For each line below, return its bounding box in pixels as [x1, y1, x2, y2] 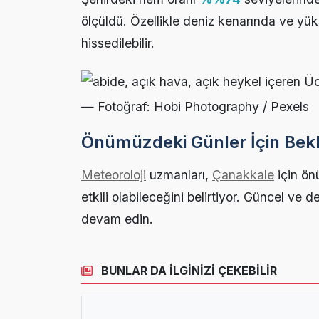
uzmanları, [146, 167, 212, 183]
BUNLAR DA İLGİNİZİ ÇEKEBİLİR [98, 263, 277, 278]
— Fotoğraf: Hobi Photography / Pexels [81, 99, 309, 115]
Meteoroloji [81, 167, 146, 183]
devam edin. [81, 211, 153, 227]
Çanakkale [212, 167, 274, 183]
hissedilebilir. [81, 36, 155, 51]
